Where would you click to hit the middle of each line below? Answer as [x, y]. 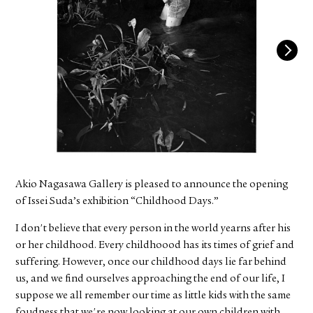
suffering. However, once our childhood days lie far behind [151, 263]
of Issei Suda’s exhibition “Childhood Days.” [117, 202]
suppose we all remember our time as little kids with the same [153, 296]
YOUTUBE [87, 27]
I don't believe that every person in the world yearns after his [153, 229]
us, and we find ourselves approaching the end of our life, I [151, 279]
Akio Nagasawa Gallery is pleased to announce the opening [152, 185]
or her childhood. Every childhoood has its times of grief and [155, 246]
